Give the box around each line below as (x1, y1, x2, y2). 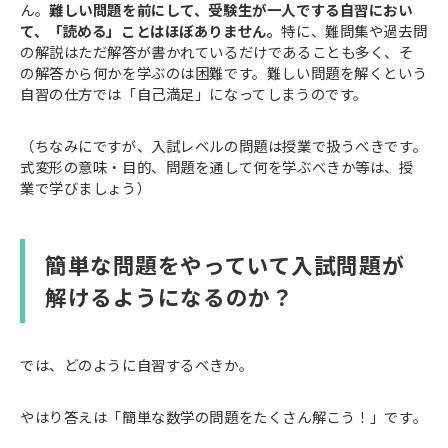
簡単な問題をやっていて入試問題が (45, 248, 405, 280)
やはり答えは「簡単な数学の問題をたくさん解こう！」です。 (20, 405, 428, 427)
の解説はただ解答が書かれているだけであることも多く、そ (20, 40, 414, 62)
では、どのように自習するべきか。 (20, 353, 254, 375)
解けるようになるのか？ (45, 280, 294, 312)
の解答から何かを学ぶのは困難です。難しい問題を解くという (20, 61, 428, 83)
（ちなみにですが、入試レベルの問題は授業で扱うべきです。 (20, 134, 428, 156)
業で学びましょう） (20, 176, 152, 198)
